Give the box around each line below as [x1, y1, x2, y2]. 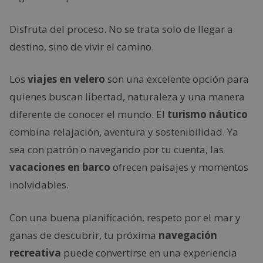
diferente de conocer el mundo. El [9, 107, 167, 121]
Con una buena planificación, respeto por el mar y [9, 210, 241, 224]
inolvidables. [9, 178, 69, 191]
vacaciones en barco [9, 160, 110, 174]
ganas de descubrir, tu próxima [9, 228, 159, 242]
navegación [159, 228, 217, 242]
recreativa [9, 245, 61, 259]
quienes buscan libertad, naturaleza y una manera [9, 90, 245, 103]
